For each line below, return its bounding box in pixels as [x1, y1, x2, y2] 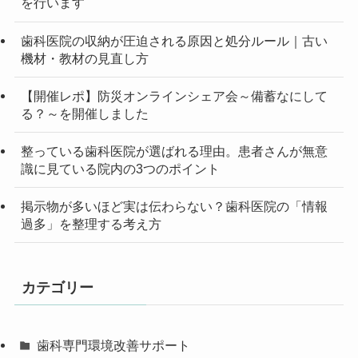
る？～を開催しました [20, 105, 149, 121]
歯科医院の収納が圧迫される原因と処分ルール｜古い [20, 33, 328, 48]
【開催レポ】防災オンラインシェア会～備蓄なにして [20, 88, 328, 103]
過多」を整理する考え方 [20, 217, 161, 232]
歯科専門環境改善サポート [37, 338, 191, 353]
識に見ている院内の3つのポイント [20, 161, 220, 177]
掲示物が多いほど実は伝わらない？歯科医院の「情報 [20, 199, 328, 214]
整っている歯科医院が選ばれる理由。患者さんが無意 [20, 144, 328, 159]
